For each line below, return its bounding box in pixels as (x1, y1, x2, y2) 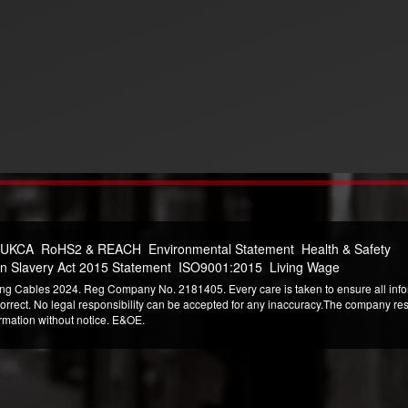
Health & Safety (301, 240, 391, 258)
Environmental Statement (148, 240, 294, 258)
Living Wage (270, 258, 340, 276)
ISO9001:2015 (178, 258, 262, 276)
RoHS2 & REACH (41, 240, 141, 258)
